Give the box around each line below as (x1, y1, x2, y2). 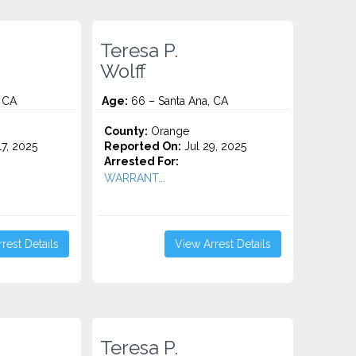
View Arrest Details (174, 238, 271, 250)
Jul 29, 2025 (181, 140, 247, 153)
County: (104, 125, 149, 137)
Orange (148, 125, 190, 137)
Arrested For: (104, 155, 180, 168)
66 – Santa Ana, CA (128, 95, 229, 107)
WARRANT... (104, 172, 166, 184)
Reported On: (104, 140, 182, 153)
